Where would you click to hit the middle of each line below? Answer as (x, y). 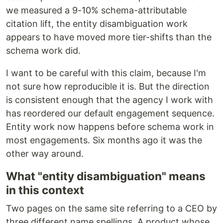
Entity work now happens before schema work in (110, 127)
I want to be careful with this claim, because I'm (106, 73)
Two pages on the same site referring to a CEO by (111, 208)
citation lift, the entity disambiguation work (97, 24)
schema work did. (43, 51)
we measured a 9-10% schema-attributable (96, 10)
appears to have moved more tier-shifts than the (109, 37)
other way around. (45, 154)
